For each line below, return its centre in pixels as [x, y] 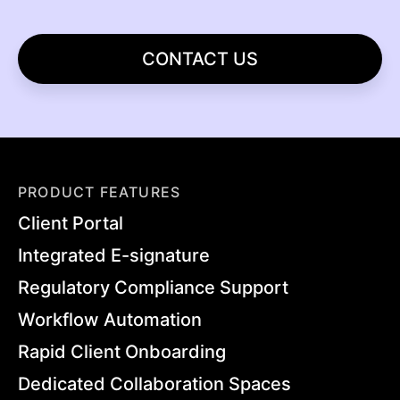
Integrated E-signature [114, 256]
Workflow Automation [110, 320]
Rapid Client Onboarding [122, 352]
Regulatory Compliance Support [153, 288]
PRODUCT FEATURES [100, 192]
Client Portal [71, 224]
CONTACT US [200, 59]
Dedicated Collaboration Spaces [154, 384]
